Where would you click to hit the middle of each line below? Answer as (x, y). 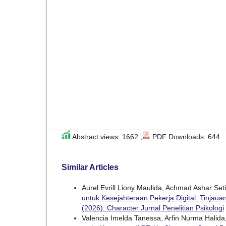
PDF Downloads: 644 (185, 136)
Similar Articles (90, 167)
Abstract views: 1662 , (106, 136)
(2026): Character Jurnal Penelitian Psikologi (153, 208)
